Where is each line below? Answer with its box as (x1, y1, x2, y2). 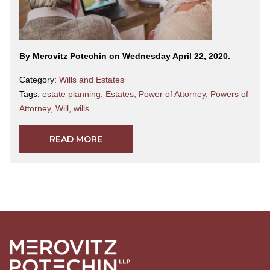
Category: (19, 74, 59, 84)
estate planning (42, 89, 101, 99)
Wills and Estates (59, 74, 124, 84)
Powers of (210, 89, 248, 99)
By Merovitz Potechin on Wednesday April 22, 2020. (19, 51, 230, 61)
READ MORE (49, 133, 102, 145)
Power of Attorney (139, 89, 206, 99)
